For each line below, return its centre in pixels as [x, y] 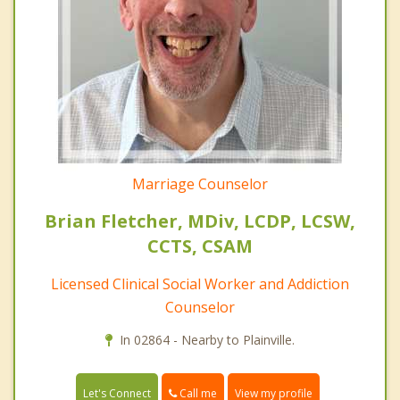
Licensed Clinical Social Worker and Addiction [200, 284]
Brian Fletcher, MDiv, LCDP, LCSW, [200, 221]
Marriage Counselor [200, 184]
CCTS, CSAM [200, 246]
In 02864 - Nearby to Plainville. [207, 340]
